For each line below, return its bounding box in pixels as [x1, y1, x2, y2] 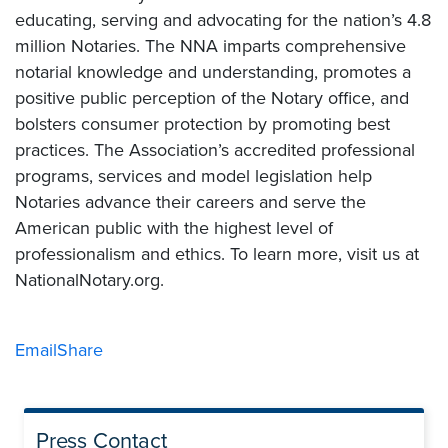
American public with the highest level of [15, 216, 333, 239]
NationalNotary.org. [15, 268, 164, 291]
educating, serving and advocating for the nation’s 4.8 [15, 8, 431, 31]
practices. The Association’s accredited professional [15, 138, 415, 161]
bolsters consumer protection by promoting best [15, 112, 390, 135]
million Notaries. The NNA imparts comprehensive [15, 34, 406, 57]
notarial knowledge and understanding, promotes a [15, 60, 411, 83]
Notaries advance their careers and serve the [15, 190, 366, 213]
